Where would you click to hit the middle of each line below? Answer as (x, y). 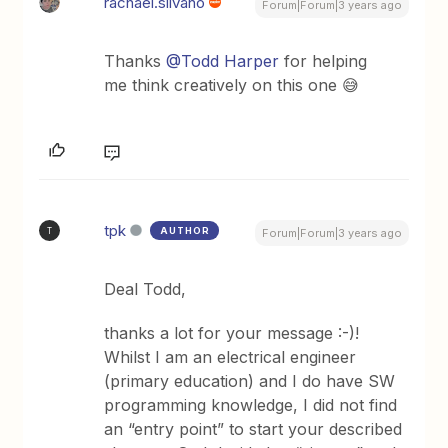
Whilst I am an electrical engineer (230, 357)
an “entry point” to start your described (253, 429)
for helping (323, 61)
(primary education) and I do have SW (250, 381)
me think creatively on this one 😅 (232, 85)
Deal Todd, (145, 289)
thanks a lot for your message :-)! (232, 333)
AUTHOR (185, 230)
